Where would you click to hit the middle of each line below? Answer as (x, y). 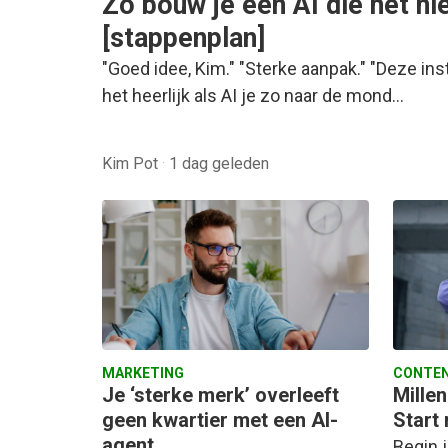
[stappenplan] (183, 38)
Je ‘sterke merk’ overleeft (220, 395)
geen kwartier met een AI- (220, 420)
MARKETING (143, 373)
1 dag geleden (219, 163)
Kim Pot (132, 163)
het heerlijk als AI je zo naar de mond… (253, 95)
